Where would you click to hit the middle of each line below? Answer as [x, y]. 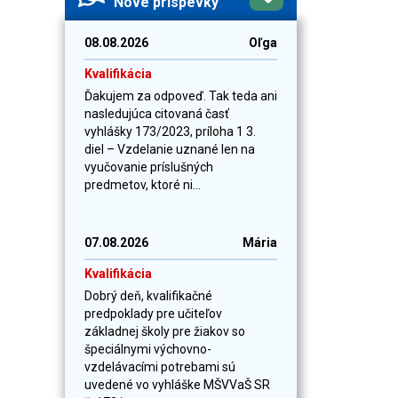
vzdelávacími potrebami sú [160, 366]
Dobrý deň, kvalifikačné [148, 295]
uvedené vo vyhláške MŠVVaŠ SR [177, 384]
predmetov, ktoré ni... [143, 184]
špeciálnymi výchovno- [148, 349]
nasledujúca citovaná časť [157, 113]
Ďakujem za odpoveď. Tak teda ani [181, 96]
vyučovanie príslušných [149, 167]
